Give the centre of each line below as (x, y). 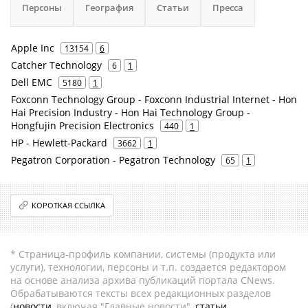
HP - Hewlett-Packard (59, 143)
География (109, 8)
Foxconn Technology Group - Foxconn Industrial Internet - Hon (154, 99)
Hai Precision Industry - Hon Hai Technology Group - (131, 112)
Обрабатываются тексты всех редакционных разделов (141, 293)
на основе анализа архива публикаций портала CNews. (143, 280)
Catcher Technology (56, 65)
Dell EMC (32, 82)
